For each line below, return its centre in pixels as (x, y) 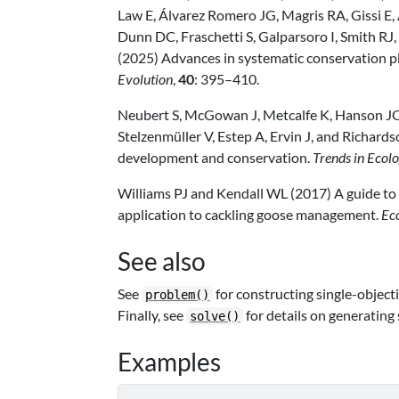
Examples (170, 362)
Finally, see (152, 315)
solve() (215, 316)
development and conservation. (216, 157)
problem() (178, 295)
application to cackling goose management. (250, 214)
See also (162, 261)
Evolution (146, 79)
